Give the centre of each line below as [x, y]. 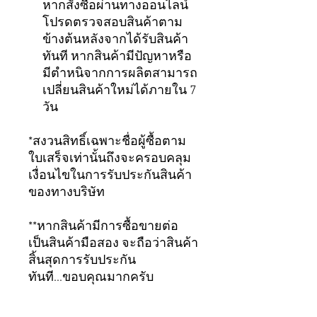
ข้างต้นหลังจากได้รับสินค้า [115, 40]
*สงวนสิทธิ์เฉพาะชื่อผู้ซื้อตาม [107, 142]
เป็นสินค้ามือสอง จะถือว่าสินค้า [113, 244]
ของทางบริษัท [67, 193]
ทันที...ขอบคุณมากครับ [91, 278]
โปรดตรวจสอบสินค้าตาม [113, 23]
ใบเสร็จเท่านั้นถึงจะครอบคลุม [110, 159]
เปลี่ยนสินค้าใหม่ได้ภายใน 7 [120, 91]
